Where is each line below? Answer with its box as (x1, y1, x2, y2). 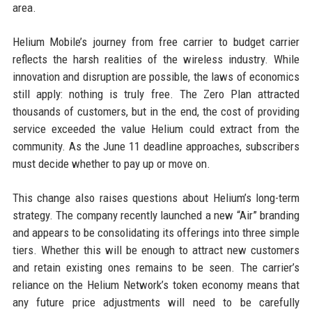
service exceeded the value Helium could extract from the (12, 122, 300, 136)
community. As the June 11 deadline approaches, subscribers (12, 139, 300, 154)
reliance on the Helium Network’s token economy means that (12, 278, 300, 292)
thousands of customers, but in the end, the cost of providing (12, 104, 300, 119)
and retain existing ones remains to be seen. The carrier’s (12, 260, 300, 275)
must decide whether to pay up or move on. (12, 157, 210, 171)
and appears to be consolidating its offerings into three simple (12, 226, 300, 240)
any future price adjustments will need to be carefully (12, 295, 300, 310)
